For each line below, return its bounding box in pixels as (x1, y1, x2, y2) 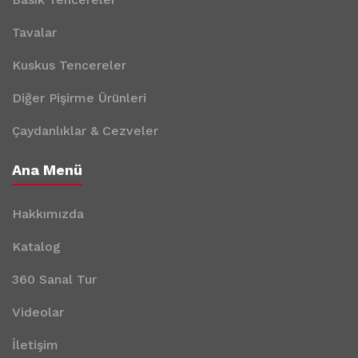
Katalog (12, 239, 61, 254)
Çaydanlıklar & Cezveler (12, 123, 158, 138)
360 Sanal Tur (12, 272, 97, 287)
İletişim (12, 337, 58, 352)
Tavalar (12, 25, 57, 40)
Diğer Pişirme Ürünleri (12, 90, 146, 105)
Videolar (12, 304, 64, 320)
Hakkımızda (12, 206, 84, 221)
